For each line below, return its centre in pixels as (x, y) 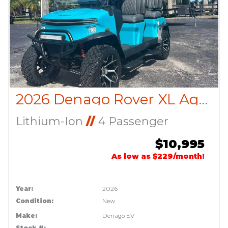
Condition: (34, 201)
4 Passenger (132, 122)
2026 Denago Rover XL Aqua (203, 99)
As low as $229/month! (158, 156)
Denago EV (119, 216)
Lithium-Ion (51, 122)
